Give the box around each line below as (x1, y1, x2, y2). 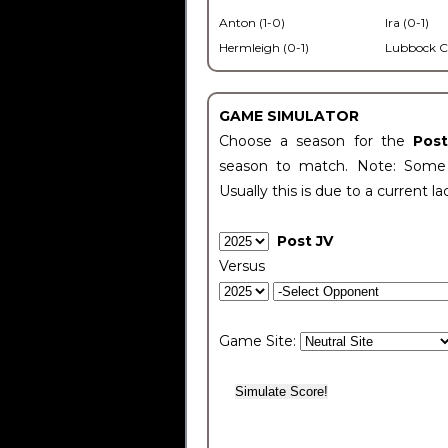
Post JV (276, 232, 333, 250)
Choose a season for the (218, 132, 414, 150)
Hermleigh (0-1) (218, 40, 309, 55)
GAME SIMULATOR (218, 107, 359, 125)
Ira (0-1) (384, 15, 429, 30)
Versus (218, 257, 265, 275)
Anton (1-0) (218, 15, 285, 30)
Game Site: (218, 332, 300, 350)
